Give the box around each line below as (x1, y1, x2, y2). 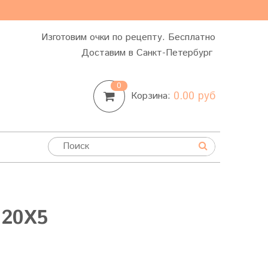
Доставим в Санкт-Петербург (81, 46, 215, 60)
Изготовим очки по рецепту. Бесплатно (41, 31, 215, 44)
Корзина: (131, 89, 173, 103)
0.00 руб (173, 89, 215, 104)
